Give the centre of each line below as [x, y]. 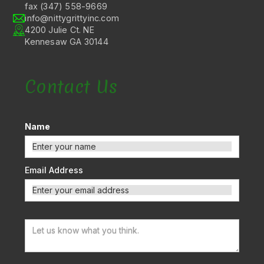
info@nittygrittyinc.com [72, 18]
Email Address [54, 170]
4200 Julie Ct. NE [60, 29]
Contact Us [71, 87]
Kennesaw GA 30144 [67, 41]
